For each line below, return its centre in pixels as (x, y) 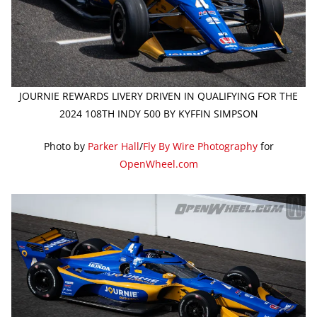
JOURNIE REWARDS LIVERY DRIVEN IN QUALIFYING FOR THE (158, 96)
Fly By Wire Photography (200, 146)
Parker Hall (113, 146)
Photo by (65, 146)
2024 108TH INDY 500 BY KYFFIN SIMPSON (158, 114)
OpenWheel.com (158, 164)
